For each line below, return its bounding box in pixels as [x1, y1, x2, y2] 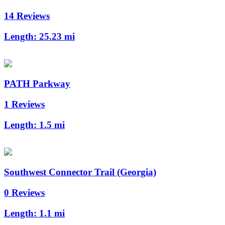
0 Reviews [4, 187, 45, 198]
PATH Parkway [4, 78, 70, 89]
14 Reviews [4, 11, 50, 22]
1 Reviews [4, 99, 45, 110]
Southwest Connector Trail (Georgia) [4, 167, 156, 178]
